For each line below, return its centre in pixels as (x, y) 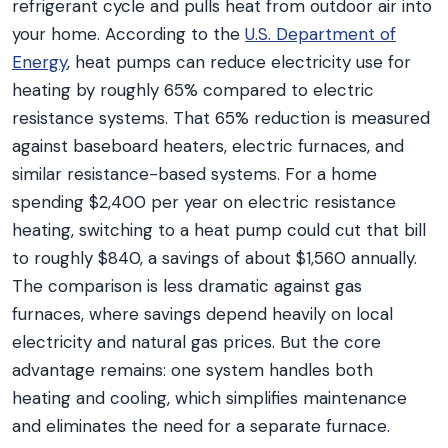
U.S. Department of (320, 34)
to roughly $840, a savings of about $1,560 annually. (214, 258)
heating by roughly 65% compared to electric (193, 90)
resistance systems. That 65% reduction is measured (221, 118)
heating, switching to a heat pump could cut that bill (219, 230)
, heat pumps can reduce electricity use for (239, 62)
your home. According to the (128, 34)
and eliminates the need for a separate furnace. (201, 426)
